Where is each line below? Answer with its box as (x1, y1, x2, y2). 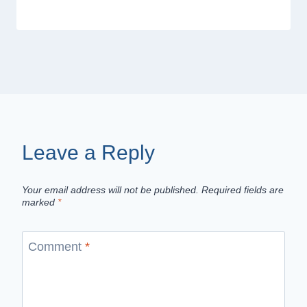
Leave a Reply (22, 140, 155, 164)
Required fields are (201, 184, 284, 195)
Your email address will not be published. (22, 184, 199, 195)
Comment (28, 240, 85, 254)
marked (22, 196, 58, 208)
